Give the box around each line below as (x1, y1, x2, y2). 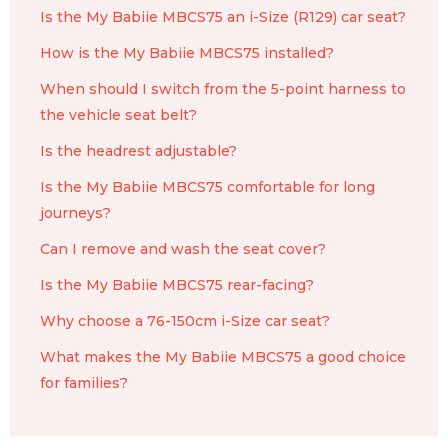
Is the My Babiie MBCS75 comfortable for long (40, 177, 375, 196)
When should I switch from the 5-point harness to (40, 79, 406, 98)
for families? (40, 373, 128, 392)
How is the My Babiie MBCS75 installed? (40, 43, 334, 62)
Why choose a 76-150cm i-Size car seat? (40, 311, 330, 330)
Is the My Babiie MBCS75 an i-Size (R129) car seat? (40, 7, 406, 26)
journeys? (40, 203, 111, 222)
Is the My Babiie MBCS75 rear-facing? (40, 275, 314, 294)
